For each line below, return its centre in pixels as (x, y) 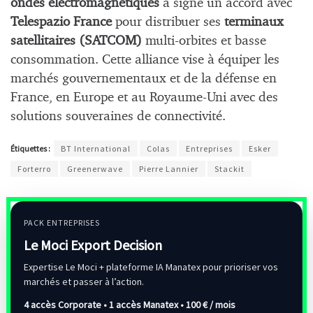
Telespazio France (61, 22)
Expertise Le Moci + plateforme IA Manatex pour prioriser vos (151, 267)
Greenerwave (95, 168)
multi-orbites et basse (204, 41)
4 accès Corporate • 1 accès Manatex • (105, 304)
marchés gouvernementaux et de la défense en (144, 79)
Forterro (34, 168)
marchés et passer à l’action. (84, 281)
